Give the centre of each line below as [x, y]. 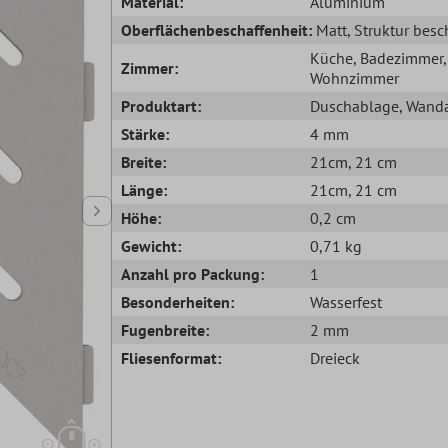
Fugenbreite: [165, 329]
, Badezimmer [397, 57]
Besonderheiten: [178, 301]
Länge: [144, 189]
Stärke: [145, 133]
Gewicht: [151, 245]
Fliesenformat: [171, 357]
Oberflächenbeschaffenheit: [217, 29]
